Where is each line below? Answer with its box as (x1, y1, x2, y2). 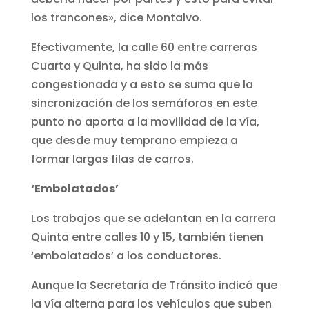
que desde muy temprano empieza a (30, 132, 238, 148)
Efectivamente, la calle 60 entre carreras (30, 39, 257, 55)
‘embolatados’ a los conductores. (30, 247, 221, 263)
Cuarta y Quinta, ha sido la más (30, 57, 208, 74)
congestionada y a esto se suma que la (30, 76, 253, 92)
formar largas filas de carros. (30, 150, 194, 167)
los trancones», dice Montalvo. (30, 9, 202, 26)
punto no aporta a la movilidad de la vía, (30, 113, 259, 130)
